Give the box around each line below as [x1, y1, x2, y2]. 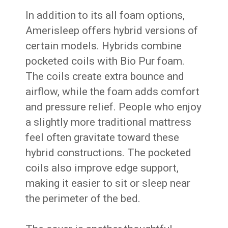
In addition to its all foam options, [25, 9, 185, 22]
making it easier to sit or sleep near [25, 177, 191, 190]
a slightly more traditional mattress [25, 116, 192, 129]
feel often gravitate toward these [25, 131, 180, 144]
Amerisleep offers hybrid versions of [25, 24, 198, 37]
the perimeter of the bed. [25, 192, 141, 205]
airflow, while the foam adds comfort [25, 85, 200, 98]
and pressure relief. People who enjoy [25, 101, 202, 113]
